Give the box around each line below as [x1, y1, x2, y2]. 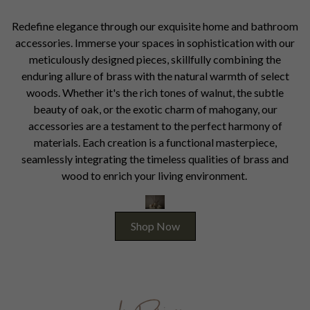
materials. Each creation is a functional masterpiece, [33, 136, 277, 149]
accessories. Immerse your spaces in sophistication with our [15, 36, 295, 49]
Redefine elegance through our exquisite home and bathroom [12, 19, 298, 33]
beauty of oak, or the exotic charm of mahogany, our [33, 102, 277, 116]
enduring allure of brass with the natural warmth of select [21, 69, 289, 82]
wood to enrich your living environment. [61, 169, 249, 182]
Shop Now [130, 219, 180, 232]
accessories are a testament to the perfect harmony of [28, 119, 282, 132]
